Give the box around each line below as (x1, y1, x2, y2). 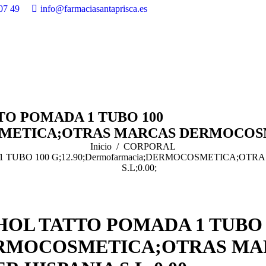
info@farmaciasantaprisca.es (40, 4, 147, 14)
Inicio (90, 141, 112, 151)
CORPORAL (123, 141, 176, 151)
